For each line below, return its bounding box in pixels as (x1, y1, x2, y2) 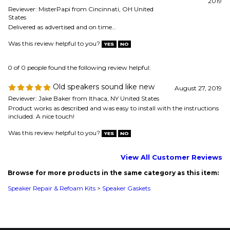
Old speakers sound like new (51, 23, 155, 32)
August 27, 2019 (175, 25, 222, 33)
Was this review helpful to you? (8, 70, 102, 78)
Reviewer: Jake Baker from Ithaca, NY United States (8, 35, 159, 43)
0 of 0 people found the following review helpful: (8, 5, 151, 12)
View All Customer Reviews (121, 94, 222, 102)
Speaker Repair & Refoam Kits (8, 125, 95, 133)
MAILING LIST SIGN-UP (8, 195, 89, 202)
